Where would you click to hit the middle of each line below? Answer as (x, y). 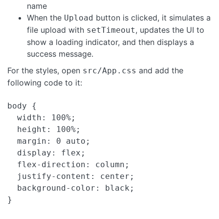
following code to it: (45, 83)
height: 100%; (44, 130)
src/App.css (109, 71)
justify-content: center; (71, 176)
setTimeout (111, 30)
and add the (160, 71)
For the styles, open (45, 71)
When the (45, 18)
